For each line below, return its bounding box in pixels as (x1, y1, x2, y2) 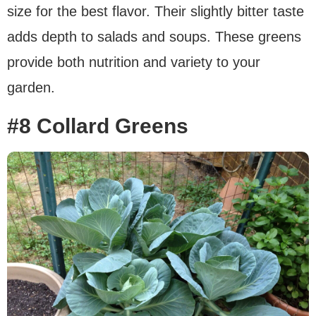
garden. (7, 80, 55, 96)
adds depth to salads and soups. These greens (7, 29, 301, 45)
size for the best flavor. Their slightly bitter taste (7, 4, 304, 20)
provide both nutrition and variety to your (7, 54, 260, 71)
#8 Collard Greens (7, 114, 188, 138)
